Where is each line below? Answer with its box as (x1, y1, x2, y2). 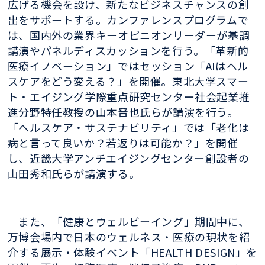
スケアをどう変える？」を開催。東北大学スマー (7, 73, 249, 89)
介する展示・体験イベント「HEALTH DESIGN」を (7, 244, 258, 260)
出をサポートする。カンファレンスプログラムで (7, 12, 249, 28)
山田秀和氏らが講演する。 (7, 166, 140, 182)
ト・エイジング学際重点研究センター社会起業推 (7, 89, 250, 105)
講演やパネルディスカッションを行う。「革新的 (7, 43, 249, 59)
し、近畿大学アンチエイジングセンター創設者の (7, 150, 250, 166)
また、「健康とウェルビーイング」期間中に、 (7, 213, 250, 229)
